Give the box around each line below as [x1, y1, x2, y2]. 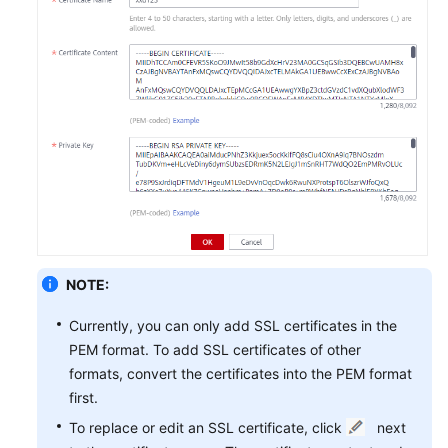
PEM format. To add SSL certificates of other [69, 341, 361, 359]
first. [69, 389, 98, 407]
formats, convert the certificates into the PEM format [69, 365, 412, 383]
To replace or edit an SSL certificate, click [69, 419, 346, 437]
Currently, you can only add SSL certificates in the [69, 317, 397, 335]
